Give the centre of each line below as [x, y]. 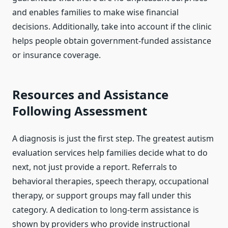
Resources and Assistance [90, 95]
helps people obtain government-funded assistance [112, 41]
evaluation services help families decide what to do [110, 153]
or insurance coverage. [56, 55]
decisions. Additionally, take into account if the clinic [112, 27]
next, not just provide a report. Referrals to [95, 167]
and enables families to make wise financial [95, 12]
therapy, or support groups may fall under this [102, 196]
